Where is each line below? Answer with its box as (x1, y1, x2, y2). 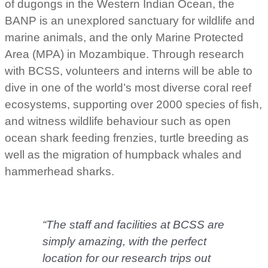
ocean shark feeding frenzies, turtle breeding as (5, 132, 249, 145)
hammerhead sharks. (5, 165, 114, 178)
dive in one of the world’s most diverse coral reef (5, 81, 251, 95)
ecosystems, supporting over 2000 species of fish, (5, 98, 262, 111)
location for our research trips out (42, 251, 211, 264)
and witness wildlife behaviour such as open (5, 115, 231, 128)
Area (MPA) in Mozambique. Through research (5, 48, 244, 61)
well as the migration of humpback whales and (5, 148, 242, 162)
